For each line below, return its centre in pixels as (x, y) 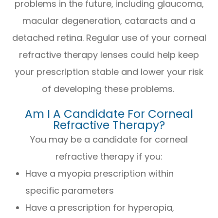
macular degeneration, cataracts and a (109, 20)
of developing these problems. (109, 89)
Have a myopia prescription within (100, 173)
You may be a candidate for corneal (109, 139)
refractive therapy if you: (109, 156)
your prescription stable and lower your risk (109, 72)
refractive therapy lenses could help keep (109, 54)
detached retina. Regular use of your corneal (109, 37)
